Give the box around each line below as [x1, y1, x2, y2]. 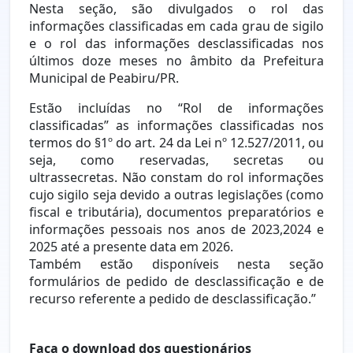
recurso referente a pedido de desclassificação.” [29, 290, 316, 308]
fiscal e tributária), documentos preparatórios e [29, 203, 324, 221]
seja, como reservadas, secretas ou [29, 151, 324, 169]
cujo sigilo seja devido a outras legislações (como [29, 186, 324, 204]
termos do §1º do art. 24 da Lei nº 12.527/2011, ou [29, 134, 324, 152]
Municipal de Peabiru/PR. [29, 69, 179, 87]
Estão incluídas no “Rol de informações [29, 99, 324, 117]
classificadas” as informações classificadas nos [29, 117, 324, 135]
